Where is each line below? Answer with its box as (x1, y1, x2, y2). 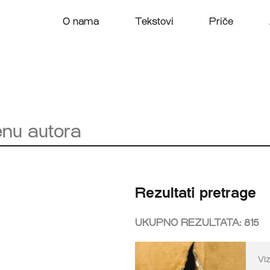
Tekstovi (134, 16, 174, 27)
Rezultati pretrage (135, 183, 256, 201)
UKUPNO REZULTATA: (135, 216, 244, 228)
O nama (63, 16, 99, 27)
